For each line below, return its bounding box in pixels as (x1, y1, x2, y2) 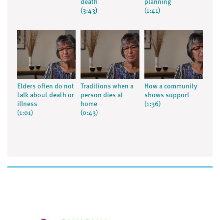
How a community (144, 83, 197, 90)
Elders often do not (17, 83, 74, 90)
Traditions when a (81, 83, 134, 90)
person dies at (81, 92, 124, 99)
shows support (144, 92, 190, 99)
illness (17, 101, 37, 108)
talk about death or (17, 92, 74, 99)
